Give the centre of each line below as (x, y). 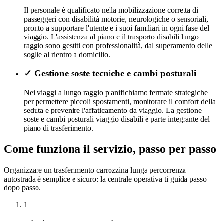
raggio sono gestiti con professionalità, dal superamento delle (118, 45)
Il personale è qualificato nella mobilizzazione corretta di (111, 10)
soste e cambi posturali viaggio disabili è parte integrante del (117, 119)
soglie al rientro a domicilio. (67, 54)
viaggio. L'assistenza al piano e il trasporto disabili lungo (111, 37)
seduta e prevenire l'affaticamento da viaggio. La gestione (113, 110)
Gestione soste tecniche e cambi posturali (115, 74)
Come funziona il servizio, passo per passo (110, 149)
